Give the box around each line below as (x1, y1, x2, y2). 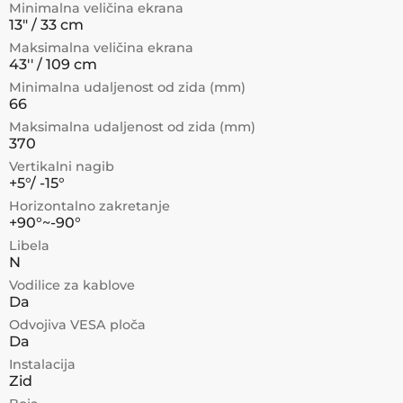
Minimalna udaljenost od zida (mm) (9, 79, 246, 95)
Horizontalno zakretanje (9, 198, 170, 214)
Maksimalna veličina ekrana (9, 40, 193, 56)
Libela (9, 237, 49, 254)
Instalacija (9, 356, 76, 372)
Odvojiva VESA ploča (9, 317, 146, 333)
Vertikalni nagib (9, 158, 114, 175)
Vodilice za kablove (9, 277, 135, 293)
